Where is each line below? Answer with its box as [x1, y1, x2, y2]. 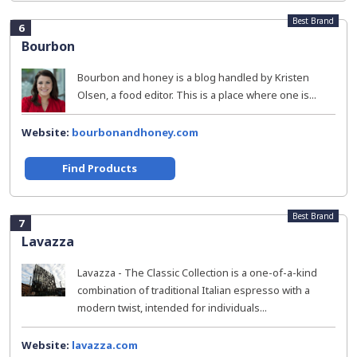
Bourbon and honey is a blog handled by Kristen [77, 70, 309, 84]
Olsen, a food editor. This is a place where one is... [77, 88, 316, 102]
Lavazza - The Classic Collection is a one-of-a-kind [77, 265, 317, 280]
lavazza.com [72, 338, 138, 352]
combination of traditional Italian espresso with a [77, 283, 310, 297]
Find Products [62, 161, 138, 175]
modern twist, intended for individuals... [77, 300, 267, 315]
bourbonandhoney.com [72, 125, 198, 139]
